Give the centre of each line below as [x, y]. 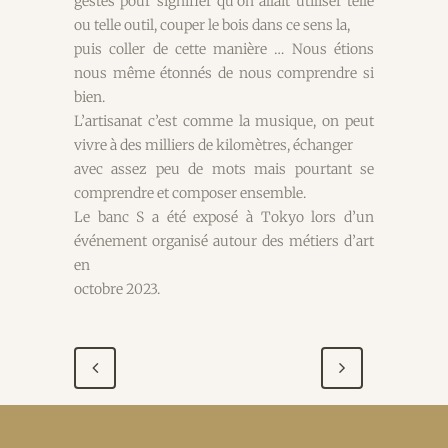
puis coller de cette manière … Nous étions [224, 49]
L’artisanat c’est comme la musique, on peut [224, 121]
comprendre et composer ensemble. [190, 193]
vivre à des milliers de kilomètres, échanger [213, 145]
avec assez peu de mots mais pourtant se [224, 169]
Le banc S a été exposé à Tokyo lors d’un [224, 217]
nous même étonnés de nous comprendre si [224, 73]
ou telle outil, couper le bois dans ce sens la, [212, 25]
